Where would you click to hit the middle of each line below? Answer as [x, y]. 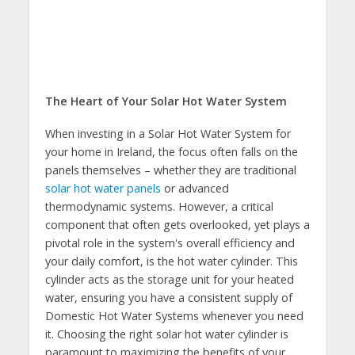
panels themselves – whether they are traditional [170, 170]
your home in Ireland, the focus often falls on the [171, 151]
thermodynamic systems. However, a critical [159, 206]
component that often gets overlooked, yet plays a [177, 224]
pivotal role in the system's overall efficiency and [170, 242]
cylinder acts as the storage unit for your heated [169, 279]
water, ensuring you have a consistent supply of [168, 297]
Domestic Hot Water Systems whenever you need [174, 315]
